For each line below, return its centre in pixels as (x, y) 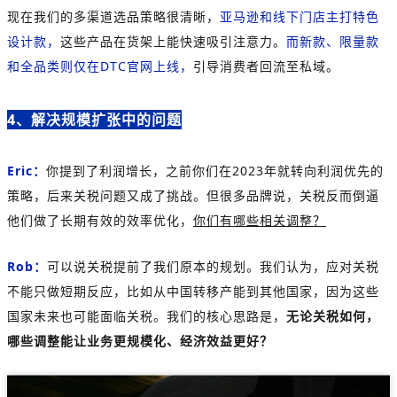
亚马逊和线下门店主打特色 (300, 16)
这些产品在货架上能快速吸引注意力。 (173, 41)
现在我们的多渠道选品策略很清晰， (113, 16)
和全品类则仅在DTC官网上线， (100, 66)
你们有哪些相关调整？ (260, 220)
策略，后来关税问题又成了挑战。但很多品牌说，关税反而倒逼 (193, 195)
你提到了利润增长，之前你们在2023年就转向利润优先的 (215, 170)
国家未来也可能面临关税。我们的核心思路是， (147, 315)
